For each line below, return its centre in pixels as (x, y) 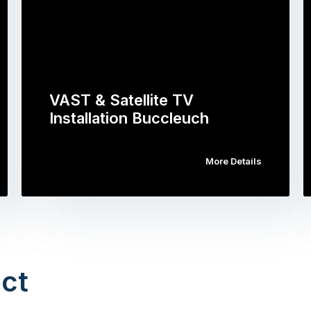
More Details (234, 161)
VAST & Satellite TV (121, 100)
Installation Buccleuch (129, 118)
